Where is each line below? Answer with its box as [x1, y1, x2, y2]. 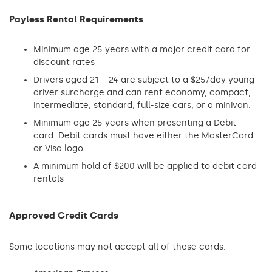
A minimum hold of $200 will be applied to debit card [33, 161, 257, 171]
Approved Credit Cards [9, 209, 118, 221]
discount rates [33, 57, 95, 67]
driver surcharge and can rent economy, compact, [33, 87, 251, 98]
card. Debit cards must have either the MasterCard [33, 131, 253, 141]
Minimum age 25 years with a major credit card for [33, 44, 250, 55]
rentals [33, 174, 64, 184]
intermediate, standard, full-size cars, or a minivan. [33, 100, 251, 110]
